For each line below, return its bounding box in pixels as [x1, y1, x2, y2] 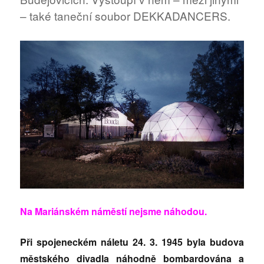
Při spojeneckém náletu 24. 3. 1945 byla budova [20, 235, 244, 249]
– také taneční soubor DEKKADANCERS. [20, 7, 231, 24]
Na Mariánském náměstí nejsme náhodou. [20, 204, 207, 218]
